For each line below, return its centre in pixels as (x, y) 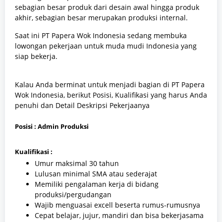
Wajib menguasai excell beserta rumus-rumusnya (117, 205)
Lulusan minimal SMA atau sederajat (96, 174)
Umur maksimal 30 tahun (77, 164)
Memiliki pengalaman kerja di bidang (97, 184)
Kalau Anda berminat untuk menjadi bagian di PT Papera (110, 85)
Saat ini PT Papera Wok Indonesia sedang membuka (101, 36)
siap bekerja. (38, 56)
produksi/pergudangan (73, 195)
